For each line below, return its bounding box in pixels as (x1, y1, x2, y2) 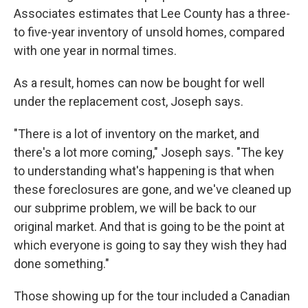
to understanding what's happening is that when (14, 164, 274, 178)
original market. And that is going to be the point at (14, 219, 285, 234)
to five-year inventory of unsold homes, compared (14, 25, 285, 39)
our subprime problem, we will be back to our (14, 201, 256, 215)
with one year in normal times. (14, 43, 177, 58)
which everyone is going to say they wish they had (14, 238, 287, 252)
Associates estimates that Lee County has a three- (14, 6, 290, 21)
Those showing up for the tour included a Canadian (14, 289, 290, 303)
